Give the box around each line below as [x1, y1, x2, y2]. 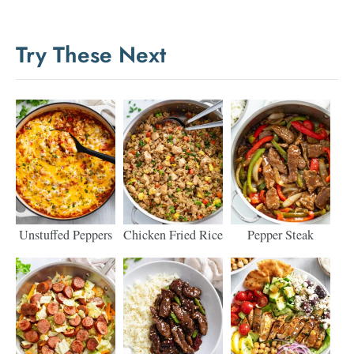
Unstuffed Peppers [19, 226, 113, 244]
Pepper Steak [247, 226, 314, 244]
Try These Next [16, 38, 166, 71]
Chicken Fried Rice [123, 226, 224, 244]
